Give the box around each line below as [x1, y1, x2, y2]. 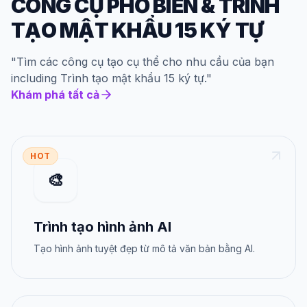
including [11, 71, 60, 85]
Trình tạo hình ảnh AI [34, 219, 171, 235]
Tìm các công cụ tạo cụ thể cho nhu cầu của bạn [16, 55, 274, 69]
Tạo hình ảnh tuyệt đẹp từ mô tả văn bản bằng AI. [34, 243, 255, 254]
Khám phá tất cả [11, 88, 99, 101]
